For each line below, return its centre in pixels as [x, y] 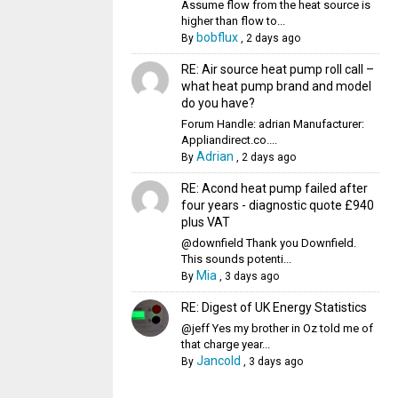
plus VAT [205, 222]
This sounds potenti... [236, 259]
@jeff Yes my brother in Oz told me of [277, 328]
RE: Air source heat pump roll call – [277, 69]
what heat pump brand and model [276, 86]
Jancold [218, 361]
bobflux [217, 37]
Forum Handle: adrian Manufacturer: [272, 124]
